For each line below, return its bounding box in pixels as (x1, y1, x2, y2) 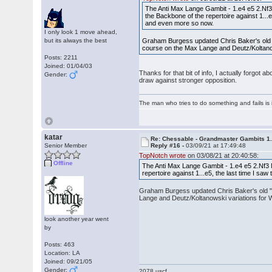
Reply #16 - (151, 142, 186, 149)
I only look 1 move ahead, (44, 29, 118, 35)
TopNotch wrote (139, 152, 186, 159)
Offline (53, 160, 73, 166)
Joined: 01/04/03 (44, 63, 93, 69)
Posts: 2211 (44, 54, 78, 61)
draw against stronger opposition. (139, 76, 237, 84)
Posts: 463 (44, 241, 75, 248)
